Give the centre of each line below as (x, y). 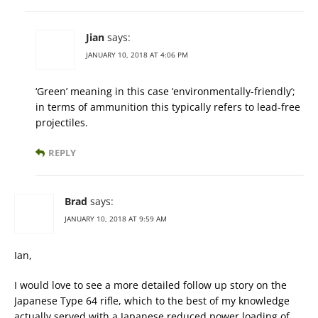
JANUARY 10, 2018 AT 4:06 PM (137, 55)
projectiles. (62, 123)
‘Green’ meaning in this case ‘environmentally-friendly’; (165, 92)
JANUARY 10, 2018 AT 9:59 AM (116, 219)
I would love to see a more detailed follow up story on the (150, 285)
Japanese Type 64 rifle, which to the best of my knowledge (152, 301)
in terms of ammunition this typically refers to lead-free (168, 107)
